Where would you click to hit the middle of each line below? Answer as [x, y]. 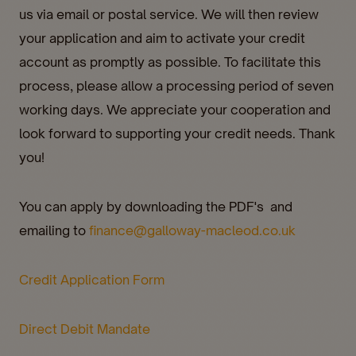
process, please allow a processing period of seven [176, 85]
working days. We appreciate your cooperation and [175, 109]
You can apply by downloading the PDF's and [156, 206]
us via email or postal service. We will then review [169, 14]
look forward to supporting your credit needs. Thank [177, 133]
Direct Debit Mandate [86, 329]
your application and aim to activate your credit [162, 38]
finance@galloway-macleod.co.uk [192, 230]
